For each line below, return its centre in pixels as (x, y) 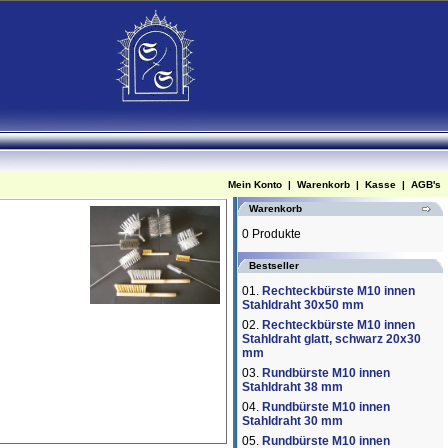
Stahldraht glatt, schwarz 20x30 (331, 339)
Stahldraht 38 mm (292, 387)
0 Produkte (271, 234)
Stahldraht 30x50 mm (303, 305)
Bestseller (274, 265)
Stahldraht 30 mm (292, 421)
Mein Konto (255, 184)
